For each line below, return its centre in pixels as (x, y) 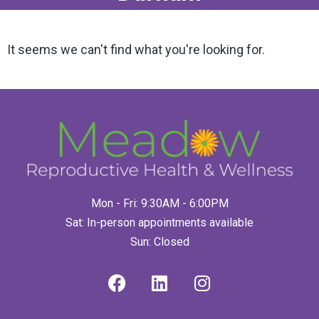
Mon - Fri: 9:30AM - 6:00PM (159, 204)
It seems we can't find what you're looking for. (136, 49)
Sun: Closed (159, 242)
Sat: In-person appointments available (159, 223)
